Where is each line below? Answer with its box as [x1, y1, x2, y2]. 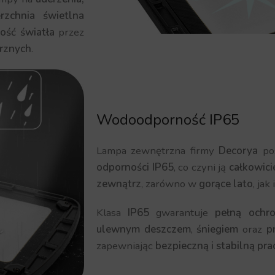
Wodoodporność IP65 [96, 109, 240, 130]
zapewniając [96, 238, 156, 253]
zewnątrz [96, 176, 142, 191]
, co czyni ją [173, 160, 229, 174]
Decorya [219, 143, 258, 158]
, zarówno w [141, 176, 199, 191]
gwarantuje [149, 205, 215, 220]
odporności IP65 [96, 160, 174, 174]
